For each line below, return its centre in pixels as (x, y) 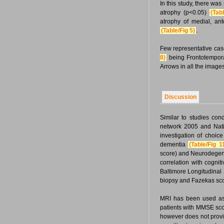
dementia (174, 144)
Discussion (180, 97)
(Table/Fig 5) (178, 30)
